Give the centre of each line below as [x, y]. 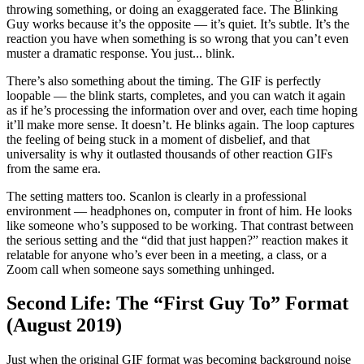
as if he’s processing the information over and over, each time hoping [182, 110]
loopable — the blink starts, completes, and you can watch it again [176, 95]
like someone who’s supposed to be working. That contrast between [180, 225]
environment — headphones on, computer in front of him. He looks [179, 210]
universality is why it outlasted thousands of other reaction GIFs [169, 154]
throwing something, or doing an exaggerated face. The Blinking [172, 9]
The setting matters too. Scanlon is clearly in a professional [156, 196]
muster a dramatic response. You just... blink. [121, 53]
